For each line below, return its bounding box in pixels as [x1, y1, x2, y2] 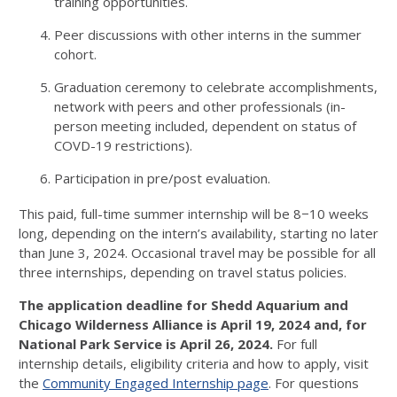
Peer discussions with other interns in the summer [54, 26, 362, 43]
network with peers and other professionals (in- [54, 97, 346, 115]
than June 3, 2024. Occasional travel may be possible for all [19, 244, 376, 261]
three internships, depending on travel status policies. [19, 263, 350, 281]
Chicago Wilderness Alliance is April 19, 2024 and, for [19, 315, 367, 333]
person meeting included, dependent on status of [54, 117, 356, 135]
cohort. [54, 45, 100, 63]
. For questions [269, 374, 359, 392]
